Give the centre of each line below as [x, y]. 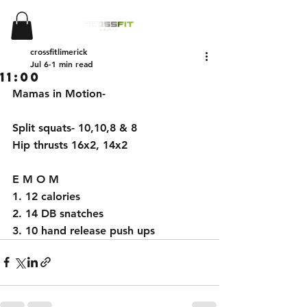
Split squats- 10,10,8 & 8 [76, 127]
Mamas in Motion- [61, 93]
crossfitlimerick [59, 51]
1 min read [72, 63]
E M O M [37, 179]
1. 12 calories [48, 196]
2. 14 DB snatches [60, 213]
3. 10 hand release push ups [84, 230]
